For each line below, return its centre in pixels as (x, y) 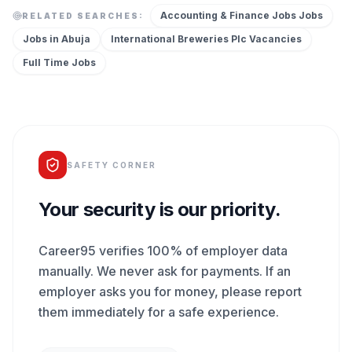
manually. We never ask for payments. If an (165, 271)
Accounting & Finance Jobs (228, 15)
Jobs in (42, 39)
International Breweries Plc (179, 39)
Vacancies (274, 39)
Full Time (46, 62)
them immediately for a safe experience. (159, 312)
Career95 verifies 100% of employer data (163, 251)
